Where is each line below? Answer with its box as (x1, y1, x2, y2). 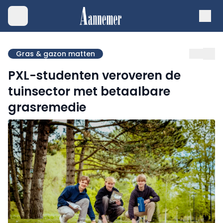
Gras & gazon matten (16, 49, 95, 59)
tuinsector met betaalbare (8, 83, 170, 100)
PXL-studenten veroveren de (8, 67, 181, 84)
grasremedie (8, 99, 86, 115)
